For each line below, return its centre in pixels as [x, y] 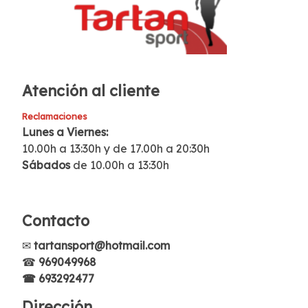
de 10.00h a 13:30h [121, 165]
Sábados [47, 165]
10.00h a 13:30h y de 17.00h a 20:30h [116, 148]
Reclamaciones [55, 116]
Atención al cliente [91, 90]
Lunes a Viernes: [65, 132]
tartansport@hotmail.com [102, 245]
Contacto [56, 220]
